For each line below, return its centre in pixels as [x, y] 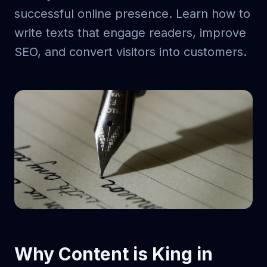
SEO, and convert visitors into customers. [131, 52]
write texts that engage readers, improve [130, 33]
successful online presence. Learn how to [132, 14]
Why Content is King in [114, 254]
